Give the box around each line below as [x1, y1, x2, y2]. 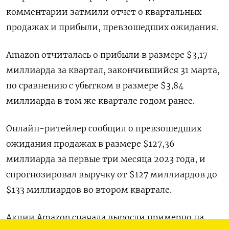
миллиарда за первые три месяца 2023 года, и [6, 154, 205, 165]
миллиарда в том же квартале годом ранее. [6, 96, 195, 106]
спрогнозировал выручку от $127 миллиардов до [6, 169, 217, 180]
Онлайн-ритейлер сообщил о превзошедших [6, 123, 201, 134]
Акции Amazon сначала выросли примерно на [6, 212, 204, 223]
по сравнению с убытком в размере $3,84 [6, 80, 184, 91]
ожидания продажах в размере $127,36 [6, 139, 175, 149]
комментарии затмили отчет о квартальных [6, 7, 201, 17]
